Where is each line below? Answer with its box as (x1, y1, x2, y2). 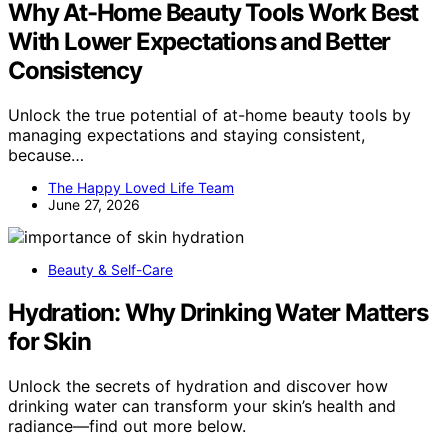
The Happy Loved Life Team (48, 179, 234, 197)
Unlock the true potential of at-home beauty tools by (8, 105, 411, 126)
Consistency (8, 56, 142, 86)
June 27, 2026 (48, 196, 140, 214)
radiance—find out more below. (8, 416, 246, 437)
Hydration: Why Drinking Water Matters (8, 298, 428, 328)
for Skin (8, 327, 91, 357)
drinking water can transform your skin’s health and (8, 396, 396, 417)
